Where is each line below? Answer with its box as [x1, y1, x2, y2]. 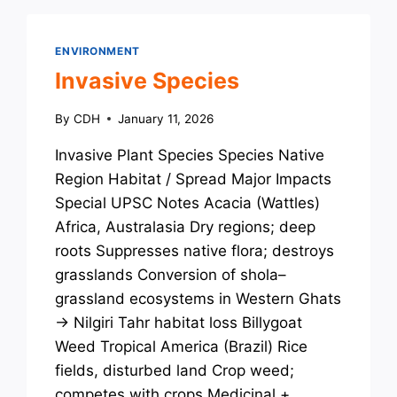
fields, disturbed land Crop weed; [55, 361, 295, 379]
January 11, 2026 [117, 111, 214, 126]
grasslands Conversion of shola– [55, 265, 287, 284]
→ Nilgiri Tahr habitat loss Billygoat [55, 313, 303, 331]
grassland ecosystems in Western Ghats [55, 289, 342, 307]
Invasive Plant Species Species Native [55, 145, 325, 164]
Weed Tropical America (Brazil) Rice [55, 337, 308, 355]
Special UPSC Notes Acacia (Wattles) [55, 193, 321, 212]
